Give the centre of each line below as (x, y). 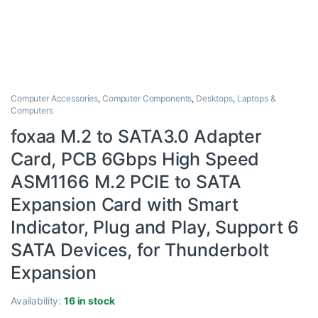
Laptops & (256, 99)
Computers (32, 111)
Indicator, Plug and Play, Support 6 (155, 227)
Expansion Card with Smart (125, 205)
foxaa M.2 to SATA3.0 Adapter (137, 137)
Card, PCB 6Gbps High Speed (135, 159)
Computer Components (147, 99)
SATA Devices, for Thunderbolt (140, 250)
